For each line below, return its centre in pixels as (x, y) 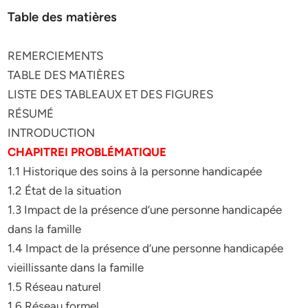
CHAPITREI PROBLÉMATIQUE (87, 152)
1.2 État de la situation (65, 190)
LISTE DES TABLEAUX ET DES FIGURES (111, 94)
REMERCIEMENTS (56, 56)
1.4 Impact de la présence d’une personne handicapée (146, 248)
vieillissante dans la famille (76, 267)
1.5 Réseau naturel (55, 287)
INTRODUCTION (52, 133)
